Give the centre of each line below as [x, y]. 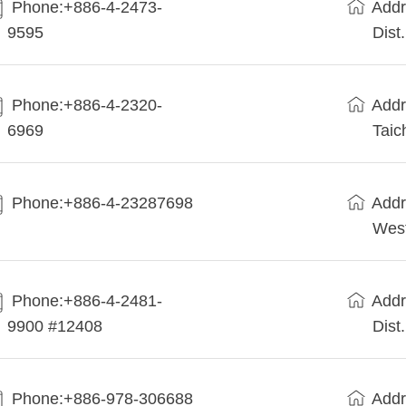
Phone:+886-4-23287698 [103, 203]
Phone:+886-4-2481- [87, 301]
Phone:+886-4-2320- [87, 106]
